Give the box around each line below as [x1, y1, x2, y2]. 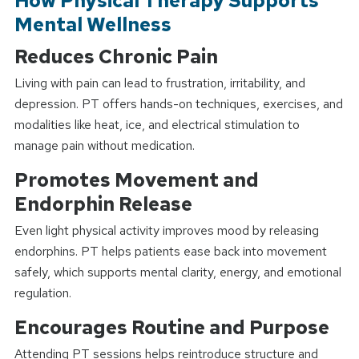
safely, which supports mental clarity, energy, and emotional [14, 263, 341, 280]
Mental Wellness [14, 11, 171, 37]
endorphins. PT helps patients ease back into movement [14, 242, 327, 260]
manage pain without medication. [14, 136, 195, 154]
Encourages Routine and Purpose [14, 314, 329, 340]
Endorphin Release [14, 191, 192, 216]
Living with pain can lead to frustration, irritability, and [14, 74, 305, 91]
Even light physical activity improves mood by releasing [14, 221, 319, 239]
